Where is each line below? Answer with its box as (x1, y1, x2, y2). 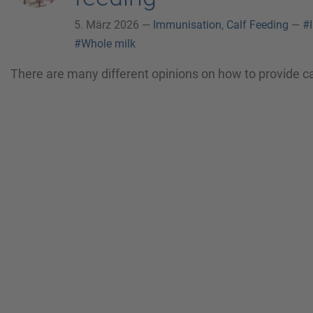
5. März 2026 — (74, 18, 153, 31)
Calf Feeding (226, 18, 289, 31)
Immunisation (153, 18, 221, 31)
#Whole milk (74, 37, 136, 50)
